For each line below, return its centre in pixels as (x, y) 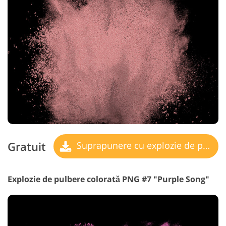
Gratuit (27, 146)
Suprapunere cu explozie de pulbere (138, 146)
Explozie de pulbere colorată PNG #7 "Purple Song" (108, 179)
